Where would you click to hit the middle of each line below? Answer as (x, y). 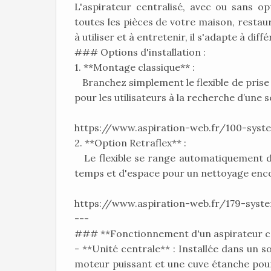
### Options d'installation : (140, 52)
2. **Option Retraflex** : (133, 143)
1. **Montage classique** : (137, 67)
